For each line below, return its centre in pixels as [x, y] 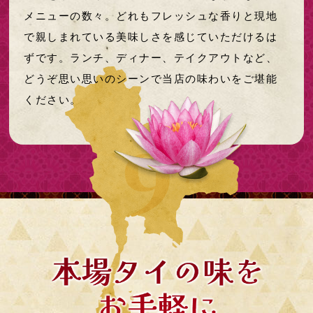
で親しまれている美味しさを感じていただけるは [151, 37]
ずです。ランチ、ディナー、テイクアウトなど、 [151, 58]
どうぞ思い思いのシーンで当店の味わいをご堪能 [151, 79]
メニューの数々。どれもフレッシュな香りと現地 [151, 16]
